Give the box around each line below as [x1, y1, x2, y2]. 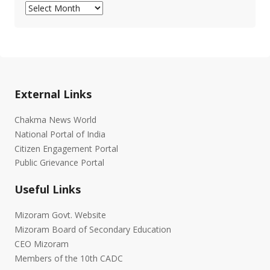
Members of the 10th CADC [14, 252, 123, 264]
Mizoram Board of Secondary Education [14, 224, 171, 236]
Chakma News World [14, 113, 96, 125]
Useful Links [14, 182, 81, 197]
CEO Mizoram [14, 237, 69, 250]
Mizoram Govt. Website [14, 209, 106, 221]
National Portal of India [14, 128, 105, 140]
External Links [14, 86, 92, 101]
